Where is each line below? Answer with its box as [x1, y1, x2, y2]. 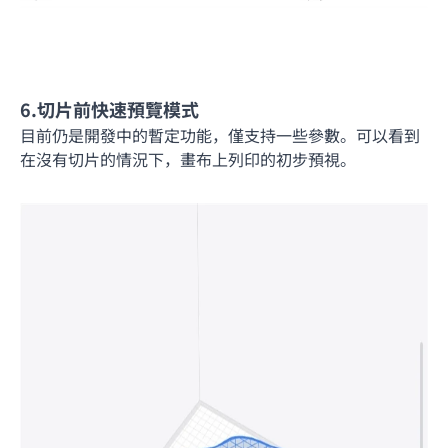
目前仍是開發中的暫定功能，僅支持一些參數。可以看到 [20, 122, 420, 147]
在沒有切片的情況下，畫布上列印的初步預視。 [20, 146, 356, 171]
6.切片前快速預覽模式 [20, 95, 199, 122]
